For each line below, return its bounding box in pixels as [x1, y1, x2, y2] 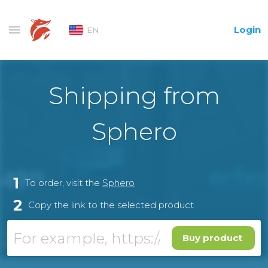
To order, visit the [25, 177, 102, 188]
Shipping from [48, 81, 220, 110]
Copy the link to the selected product [28, 199, 194, 211]
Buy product [182, 232, 242, 243]
